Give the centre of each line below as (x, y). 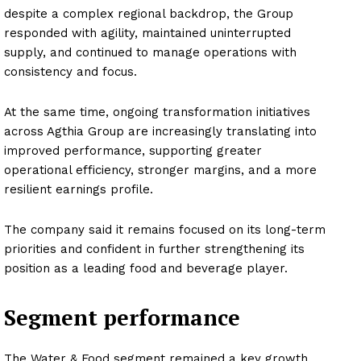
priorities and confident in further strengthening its (154, 249)
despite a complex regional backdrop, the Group (149, 13)
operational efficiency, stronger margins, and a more (160, 170)
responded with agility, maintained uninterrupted (147, 33)
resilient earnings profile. (79, 189)
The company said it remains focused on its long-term (165, 229)
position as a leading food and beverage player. (146, 268)
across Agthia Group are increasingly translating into (160, 131)
